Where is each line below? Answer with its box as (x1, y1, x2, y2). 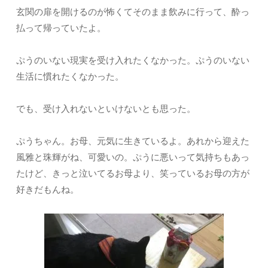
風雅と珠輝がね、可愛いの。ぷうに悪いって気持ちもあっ (16, 151, 249, 163)
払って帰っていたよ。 (16, 22, 106, 33)
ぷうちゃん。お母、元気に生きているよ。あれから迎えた (16, 135, 249, 147)
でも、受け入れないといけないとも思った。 (16, 102, 196, 114)
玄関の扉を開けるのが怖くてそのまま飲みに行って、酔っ (16, 5, 249, 17)
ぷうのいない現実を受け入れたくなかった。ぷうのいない (16, 54, 249, 66)
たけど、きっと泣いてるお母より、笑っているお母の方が (16, 167, 249, 179)
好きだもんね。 (16, 183, 79, 195)
